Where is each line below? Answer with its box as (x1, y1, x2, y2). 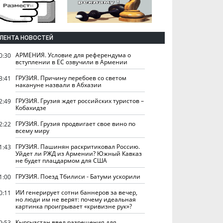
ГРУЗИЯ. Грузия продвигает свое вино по (15, 119, 135, 128)
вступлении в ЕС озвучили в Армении (15, 57, 127, 66)
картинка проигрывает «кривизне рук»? (15, 202, 132, 211)
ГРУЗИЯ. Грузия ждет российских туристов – (15, 96, 144, 105)
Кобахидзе (15, 103, 46, 112)
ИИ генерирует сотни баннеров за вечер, (15, 188, 137, 197)
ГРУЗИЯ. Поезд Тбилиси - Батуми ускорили (15, 172, 140, 181)
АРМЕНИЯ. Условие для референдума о (15, 50, 131, 59)
